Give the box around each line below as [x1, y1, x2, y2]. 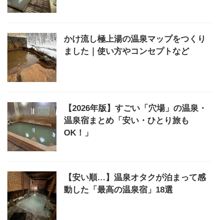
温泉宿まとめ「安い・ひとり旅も [64, 116, 189, 125]
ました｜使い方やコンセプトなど [64, 47, 189, 56]
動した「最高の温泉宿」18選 [64, 185, 173, 194]
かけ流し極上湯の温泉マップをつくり [64, 34, 206, 44]
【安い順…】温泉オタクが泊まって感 [64, 173, 206, 182]
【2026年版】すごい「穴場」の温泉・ [64, 104, 207, 113]
